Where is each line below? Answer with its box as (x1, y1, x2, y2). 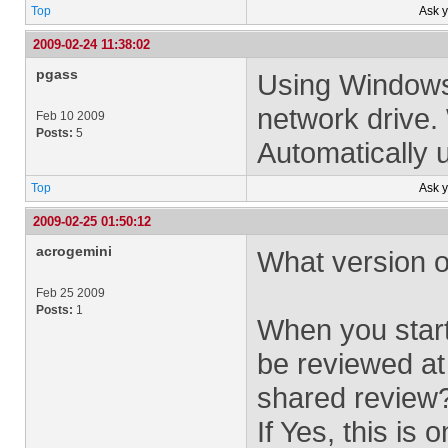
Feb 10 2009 (36, 109, 105, 123)
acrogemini (36, 243, 112, 259)
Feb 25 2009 (36, 286, 105, 300)
